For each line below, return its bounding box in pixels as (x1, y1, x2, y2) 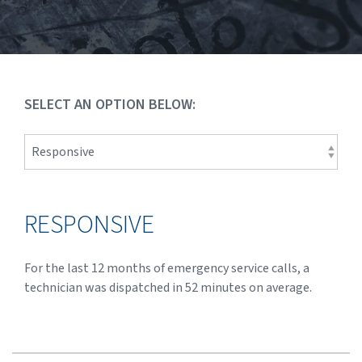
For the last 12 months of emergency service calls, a (24, 259, 309, 277)
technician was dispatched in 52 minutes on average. (24, 278, 312, 297)
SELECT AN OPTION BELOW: (24, 94, 196, 115)
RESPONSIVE (24, 205, 154, 243)
